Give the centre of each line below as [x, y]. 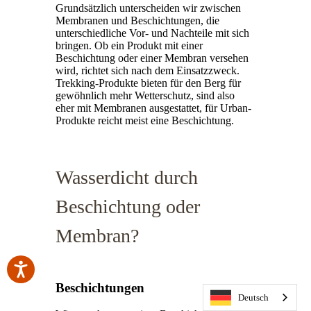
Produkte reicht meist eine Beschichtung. [145, 120]
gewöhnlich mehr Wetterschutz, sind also [145, 95]
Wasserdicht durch [127, 177]
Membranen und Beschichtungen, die [137, 20]
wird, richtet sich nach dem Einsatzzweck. [148, 70]
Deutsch [253, 297]
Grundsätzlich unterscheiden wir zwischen [148, 8]
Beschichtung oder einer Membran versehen [152, 58]
